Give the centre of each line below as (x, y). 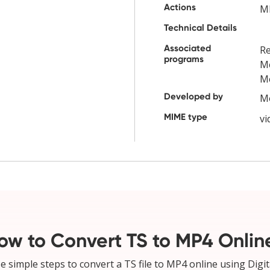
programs (184, 59)
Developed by (193, 97)
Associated (187, 49)
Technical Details (200, 28)
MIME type (186, 117)
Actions (180, 8)
